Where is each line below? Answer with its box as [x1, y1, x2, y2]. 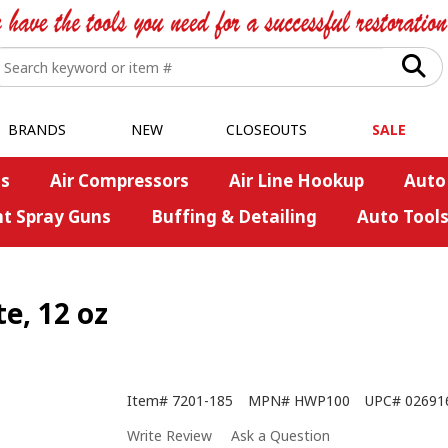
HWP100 [294, 391, 350, 411]
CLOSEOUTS [226, 120, 307, 139]
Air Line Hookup [228, 169, 364, 192]
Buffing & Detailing [150, 205, 317, 228]
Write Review [127, 426, 212, 446]
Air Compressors [49, 169, 189, 192]
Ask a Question [231, 426, 330, 446]
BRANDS [7, 120, 66, 139]
